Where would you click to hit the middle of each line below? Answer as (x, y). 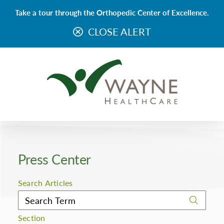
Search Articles (45, 183)
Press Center (54, 158)
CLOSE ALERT (119, 31)
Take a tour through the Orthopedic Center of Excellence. (112, 12)
